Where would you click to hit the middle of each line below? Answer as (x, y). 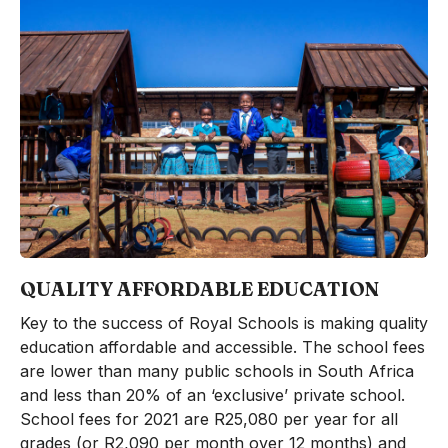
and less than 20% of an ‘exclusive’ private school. (212, 394)
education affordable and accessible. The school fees (222, 346)
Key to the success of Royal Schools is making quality (223, 322)
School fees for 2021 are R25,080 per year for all (208, 418)
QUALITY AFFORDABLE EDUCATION (199, 288)
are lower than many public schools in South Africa (216, 370)
